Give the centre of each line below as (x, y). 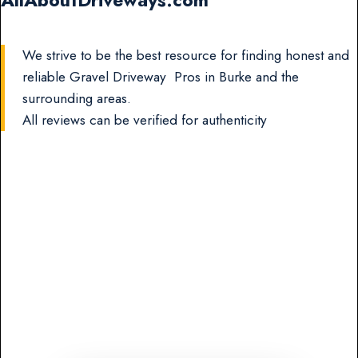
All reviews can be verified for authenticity (145, 120)
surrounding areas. (77, 99)
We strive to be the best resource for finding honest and (186, 56)
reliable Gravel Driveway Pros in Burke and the (161, 77)
